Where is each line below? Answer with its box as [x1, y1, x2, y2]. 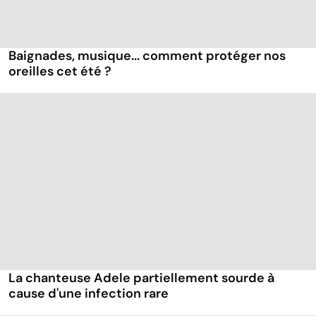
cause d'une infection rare [8, 285, 169, 303]
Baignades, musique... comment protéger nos [8, 47, 286, 65]
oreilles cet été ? [8, 63, 111, 80]
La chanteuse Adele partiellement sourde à [8, 269, 274, 287]
